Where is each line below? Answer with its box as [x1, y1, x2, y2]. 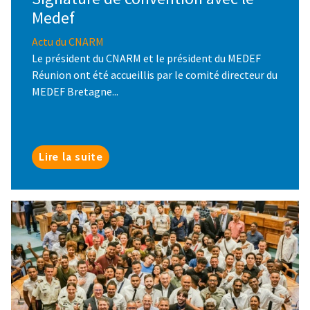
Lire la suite [39, 149, 103, 163]
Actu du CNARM [32, 34, 104, 48]
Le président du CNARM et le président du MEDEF [32, 51, 261, 65]
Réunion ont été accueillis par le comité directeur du [32, 67, 277, 82]
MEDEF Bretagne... [32, 84, 118, 98]
